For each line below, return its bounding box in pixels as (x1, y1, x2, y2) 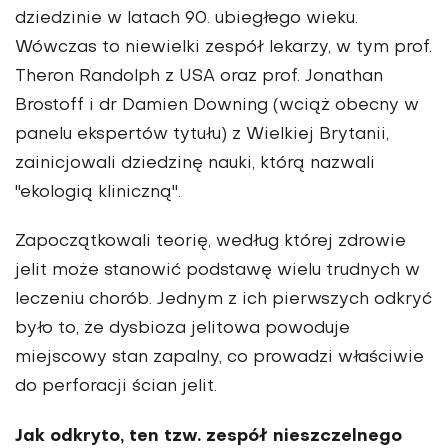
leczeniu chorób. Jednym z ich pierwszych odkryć (15, 292, 432, 309)
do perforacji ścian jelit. (15, 379, 217, 396)
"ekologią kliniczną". (15, 185, 181, 202)
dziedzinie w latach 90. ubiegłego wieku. (15, 11, 358, 28)
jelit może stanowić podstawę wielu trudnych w (15, 263, 420, 280)
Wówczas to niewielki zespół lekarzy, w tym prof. (15, 40, 432, 57)
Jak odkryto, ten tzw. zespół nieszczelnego (15, 428, 402, 446)
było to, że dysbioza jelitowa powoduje (15, 321, 350, 338)
